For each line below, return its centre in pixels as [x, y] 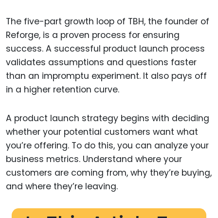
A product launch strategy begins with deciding [108, 118]
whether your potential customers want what [102, 132]
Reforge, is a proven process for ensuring [93, 35]
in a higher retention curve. [63, 90]
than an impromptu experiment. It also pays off [106, 76]
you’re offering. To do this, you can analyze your [107, 145]
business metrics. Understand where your [94, 159]
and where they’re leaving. [62, 186]
